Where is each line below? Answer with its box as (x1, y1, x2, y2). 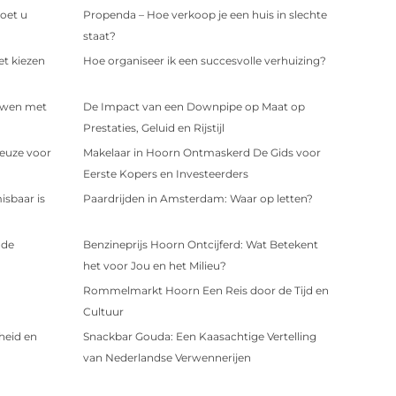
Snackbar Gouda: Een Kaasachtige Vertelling (82, 329, 316, 343)
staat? (82, 28, 116, 42)
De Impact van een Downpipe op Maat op (82, 99, 305, 113)
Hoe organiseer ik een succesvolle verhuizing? (82, 53, 326, 67)
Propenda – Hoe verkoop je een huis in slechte (82, 7, 327, 21)
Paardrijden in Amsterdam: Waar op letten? (82, 191, 313, 205)
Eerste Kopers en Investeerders (82, 166, 248, 180)
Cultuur (82, 304, 124, 318)
